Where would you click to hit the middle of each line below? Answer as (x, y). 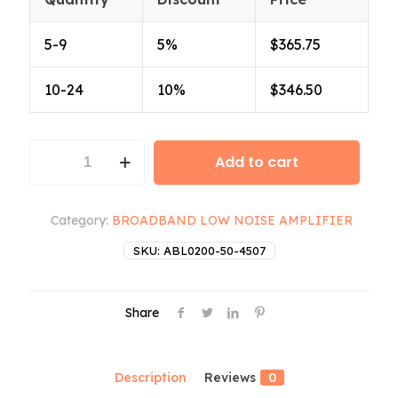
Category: (81, 220)
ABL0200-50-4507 (214, 251)
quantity (56, 195)
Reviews (230, 378)
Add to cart (257, 162)
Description (150, 378)
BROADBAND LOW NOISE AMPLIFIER (232, 220)
